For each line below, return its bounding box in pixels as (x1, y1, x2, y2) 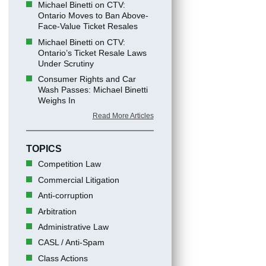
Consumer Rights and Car (37, 74, 136, 84)
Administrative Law (37, 221, 109, 232)
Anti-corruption (37, 191, 93, 201)
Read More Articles (92, 112, 154, 121)
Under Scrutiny (37, 58, 94, 68)
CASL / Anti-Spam (37, 237, 104, 248)
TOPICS (26, 144, 62, 154)
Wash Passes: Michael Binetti (37, 84, 148, 94)
